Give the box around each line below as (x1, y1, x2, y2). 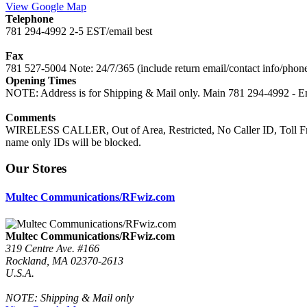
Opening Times (5, 74, 76, 86)
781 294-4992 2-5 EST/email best (5, 25, 152, 37)
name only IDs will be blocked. (5, 136, 141, 148)
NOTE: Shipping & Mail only (5, 291, 134, 304)
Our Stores (5, 161, 66, 176)
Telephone (5, 12, 53, 25)
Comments (5, 111, 56, 123)
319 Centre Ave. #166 (5, 242, 99, 254)
